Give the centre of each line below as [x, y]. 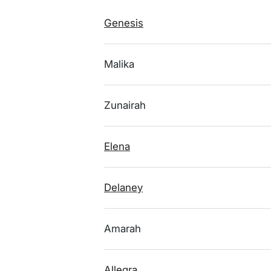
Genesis [124, 23]
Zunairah [125, 105]
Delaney [123, 188]
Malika [119, 64]
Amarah [122, 229]
